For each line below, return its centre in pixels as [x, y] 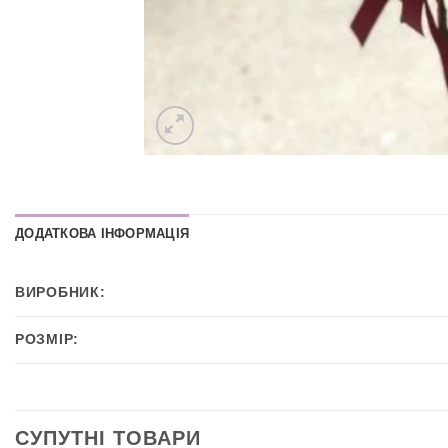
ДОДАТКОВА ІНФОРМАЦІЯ [102, 234]
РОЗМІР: [47, 339]
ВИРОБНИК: [60, 292]
